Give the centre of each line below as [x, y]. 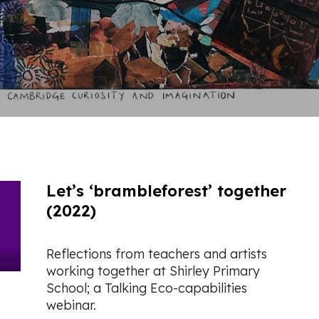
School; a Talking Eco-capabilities [146, 288]
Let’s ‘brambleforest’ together [166, 190]
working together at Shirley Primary [153, 271]
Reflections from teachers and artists [156, 253]
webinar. [71, 305]
